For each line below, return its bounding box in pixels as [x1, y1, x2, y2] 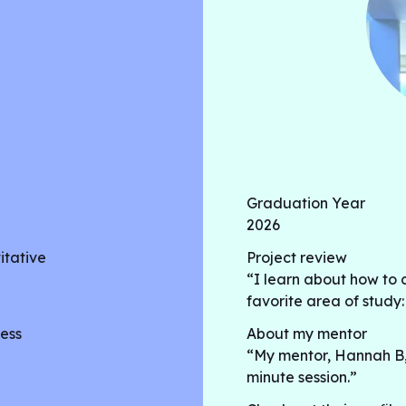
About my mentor [246, 324, 367, 343]
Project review [246, 248, 347, 266]
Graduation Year [246, 194, 365, 212]
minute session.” [246, 368, 357, 386]
